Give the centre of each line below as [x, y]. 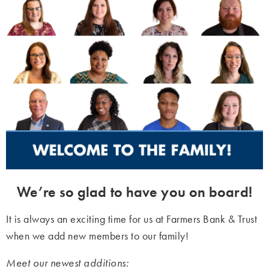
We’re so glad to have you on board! [134, 192]
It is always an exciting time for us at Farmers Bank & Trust [131, 219]
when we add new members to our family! [97, 236]
